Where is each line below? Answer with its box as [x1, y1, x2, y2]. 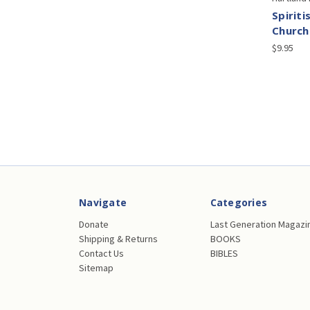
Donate [79, 217, 109, 230]
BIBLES [210, 246, 238, 259]
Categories [210, 195, 267, 209]
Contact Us [79, 246, 124, 259]
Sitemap [79, 261, 113, 274]
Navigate [79, 195, 127, 209]
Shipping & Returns [79, 232, 158, 245]
